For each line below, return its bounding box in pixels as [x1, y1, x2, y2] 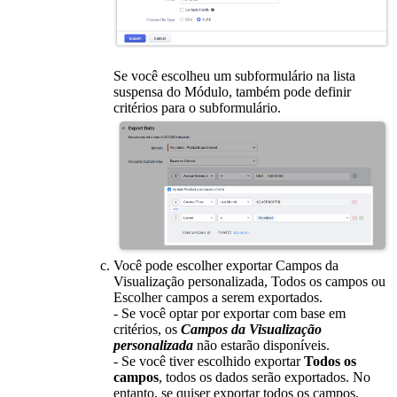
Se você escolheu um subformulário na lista [113, 68, 355, 84]
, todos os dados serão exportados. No [159, 369, 370, 385]
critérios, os [113, 321, 181, 337]
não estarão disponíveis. [193, 337, 330, 353]
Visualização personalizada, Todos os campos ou [113, 273, 385, 289]
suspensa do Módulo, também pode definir [113, 84, 351, 100]
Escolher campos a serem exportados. [113, 289, 333, 305]
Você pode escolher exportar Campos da [113, 257, 339, 273]
